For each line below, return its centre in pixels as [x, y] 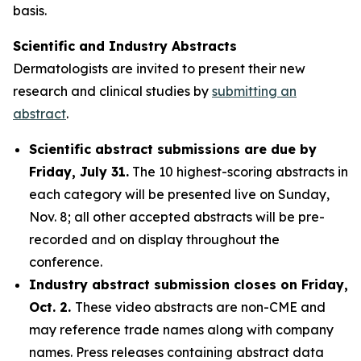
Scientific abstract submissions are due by [173, 149]
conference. [66, 262]
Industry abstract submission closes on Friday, [189, 284]
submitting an [254, 91]
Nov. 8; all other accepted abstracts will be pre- [177, 217]
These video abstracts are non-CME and [200, 307]
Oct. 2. [52, 307]
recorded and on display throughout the [154, 239]
